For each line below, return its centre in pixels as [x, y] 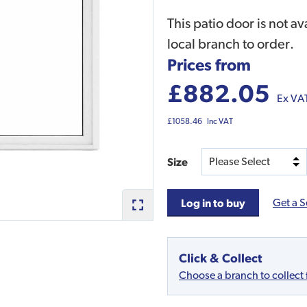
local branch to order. [231, 44]
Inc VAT [220, 122]
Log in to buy [213, 203]
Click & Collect [220, 258]
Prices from [209, 65]
